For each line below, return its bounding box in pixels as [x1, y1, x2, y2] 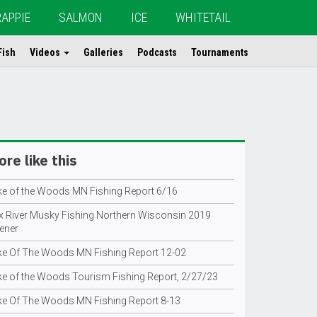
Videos [30, 47, 62, 58]
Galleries [83, 47, 123, 58]
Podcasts [137, 47, 177, 58]
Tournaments [191, 47, 248, 58]
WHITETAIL [175, 10, 231, 25]
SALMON [59, 10, 103, 25]
